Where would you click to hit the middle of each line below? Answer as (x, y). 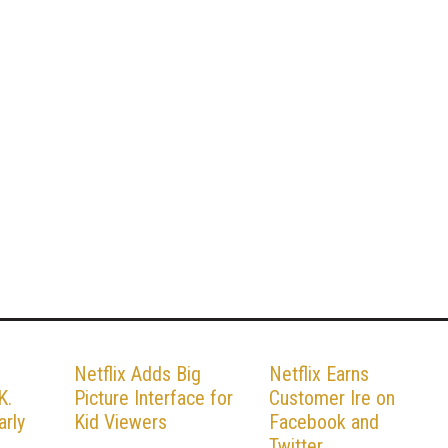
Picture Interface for (153, 397)
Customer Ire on (332, 397)
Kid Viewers (120, 421)
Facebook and (324, 421)
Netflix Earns (319, 373)
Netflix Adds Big (137, 373)
